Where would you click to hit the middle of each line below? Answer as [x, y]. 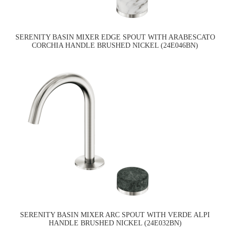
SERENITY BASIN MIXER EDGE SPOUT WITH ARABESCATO [115, 37]
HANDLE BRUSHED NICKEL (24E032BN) [115, 223]
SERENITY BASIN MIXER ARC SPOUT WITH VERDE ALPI [115, 215]
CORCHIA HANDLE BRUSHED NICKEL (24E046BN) [115, 46]
